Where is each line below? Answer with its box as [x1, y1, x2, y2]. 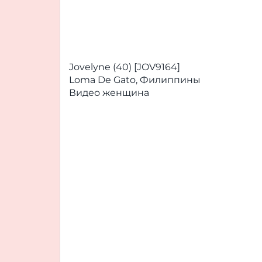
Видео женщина [69, 87, 149, 98]
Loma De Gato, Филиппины [69, 74, 201, 85]
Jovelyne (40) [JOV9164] [69, 61, 180, 73]
